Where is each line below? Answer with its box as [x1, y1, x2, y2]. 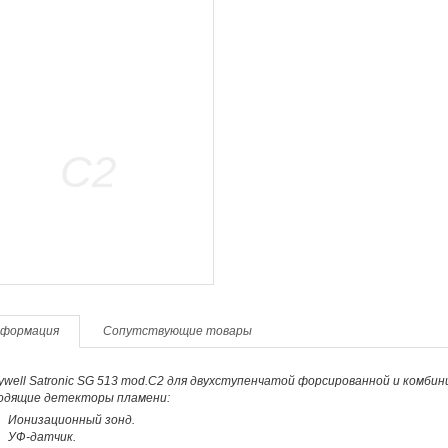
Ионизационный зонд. [7, 413, 135, 427]
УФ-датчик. [7, 430, 76, 444]
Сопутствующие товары [102, 324, 252, 338]
